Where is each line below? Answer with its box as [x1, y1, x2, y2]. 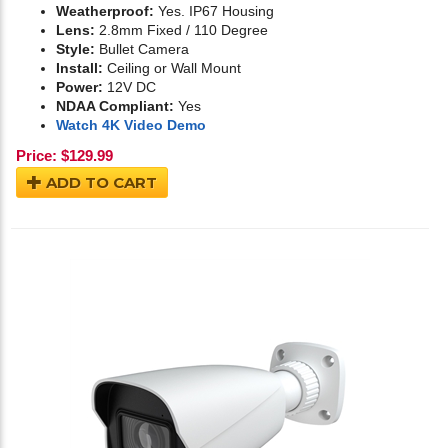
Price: [16, 147, 57, 165]
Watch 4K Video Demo [56, 117, 206, 134]
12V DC [103, 79, 156, 96]
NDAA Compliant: [56, 98, 174, 115]
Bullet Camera [95, 41, 189, 58]
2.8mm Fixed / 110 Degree [95, 22, 268, 39]
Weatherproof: [56, 3, 154, 20]
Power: [56, 79, 103, 96]
